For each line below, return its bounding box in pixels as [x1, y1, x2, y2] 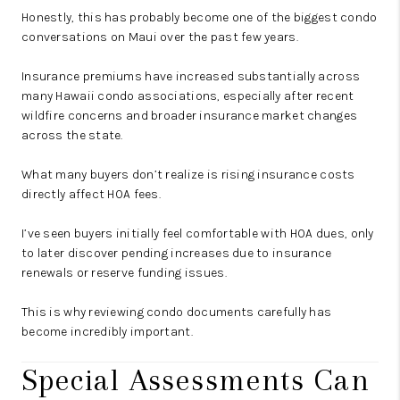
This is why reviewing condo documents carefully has [21, 304, 332, 321]
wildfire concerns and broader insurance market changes [21, 108, 358, 124]
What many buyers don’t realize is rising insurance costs [21, 167, 355, 183]
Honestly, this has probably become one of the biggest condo [21, 10, 378, 26]
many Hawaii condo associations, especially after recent [21, 88, 354, 104]
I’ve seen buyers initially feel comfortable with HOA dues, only [21, 226, 374, 242]
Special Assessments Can [21, 362, 371, 398]
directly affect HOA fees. [21, 187, 161, 203]
